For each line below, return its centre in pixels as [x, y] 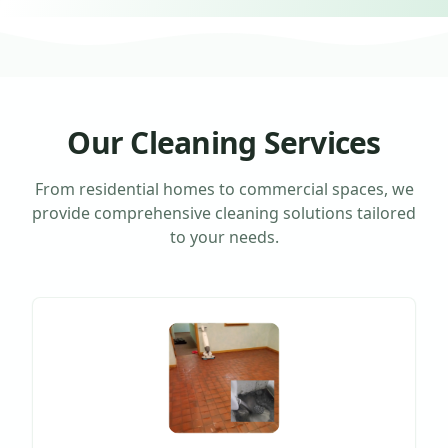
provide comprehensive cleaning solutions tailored [224, 212]
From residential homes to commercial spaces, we [224, 188]
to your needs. [224, 236]
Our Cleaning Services [224, 142]
